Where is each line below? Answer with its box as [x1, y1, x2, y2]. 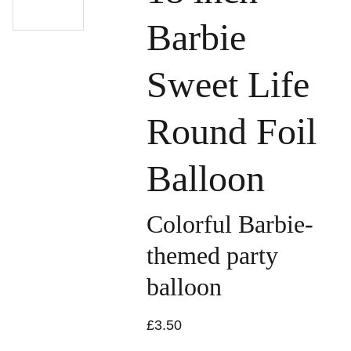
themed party [147, 241, 278, 270]
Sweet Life [147, 63, 309, 105]
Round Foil [147, 110, 317, 152]
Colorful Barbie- [147, 210, 313, 238]
